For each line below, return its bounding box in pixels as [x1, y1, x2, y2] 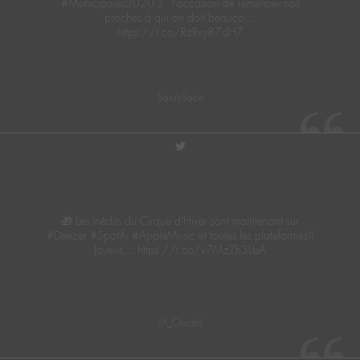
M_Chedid [157, 317, 202, 330]
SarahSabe [157, 92, 203, 105]
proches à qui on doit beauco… [104, 10, 256, 25]
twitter [185, 141, 215, 158]
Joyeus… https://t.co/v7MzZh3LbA [94, 242, 266, 257]
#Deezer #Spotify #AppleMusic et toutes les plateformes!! [46, 227, 314, 243]
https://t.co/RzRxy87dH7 [117, 24, 243, 39]
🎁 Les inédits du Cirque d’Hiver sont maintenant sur [61, 213, 299, 228]
